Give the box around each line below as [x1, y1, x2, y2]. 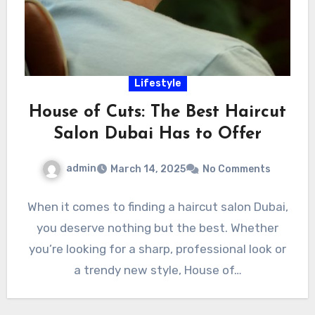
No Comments [202, 163, 271, 176]
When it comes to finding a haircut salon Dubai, [27, 200, 288, 214]
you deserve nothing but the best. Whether [37, 221, 278, 236]
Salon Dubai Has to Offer [53, 126, 262, 143]
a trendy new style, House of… [73, 263, 242, 278]
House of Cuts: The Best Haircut [29, 104, 286, 122]
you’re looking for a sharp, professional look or [29, 242, 286, 257]
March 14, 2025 [110, 163, 186, 176]
